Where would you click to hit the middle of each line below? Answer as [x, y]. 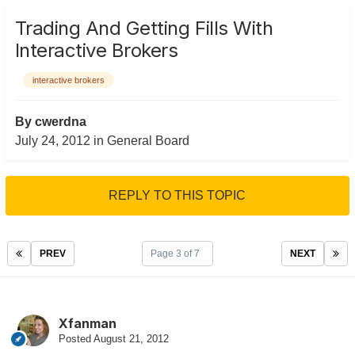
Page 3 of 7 [178, 254]
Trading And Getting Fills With [144, 29]
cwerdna [60, 122]
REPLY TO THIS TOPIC [177, 196]
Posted [76, 339]
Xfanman [87, 324]
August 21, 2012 [131, 339]
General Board [148, 141]
